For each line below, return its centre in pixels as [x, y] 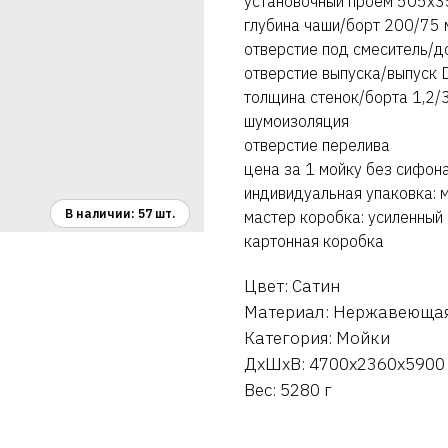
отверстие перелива [317, 145]
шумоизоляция [296, 121]
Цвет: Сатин [292, 286]
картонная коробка [314, 241]
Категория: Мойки [317, 338]
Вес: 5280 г [288, 390]
